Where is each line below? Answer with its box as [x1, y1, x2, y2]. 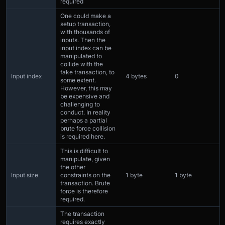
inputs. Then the [60, 36, 105, 44]
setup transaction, [60, 20, 110, 28]
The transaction [60, 210, 104, 218]
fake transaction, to [60, 68, 115, 76]
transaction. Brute [60, 179, 110, 187]
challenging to [60, 100, 100, 108]
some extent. [60, 76, 96, 84]
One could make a [60, 12, 111, 20]
